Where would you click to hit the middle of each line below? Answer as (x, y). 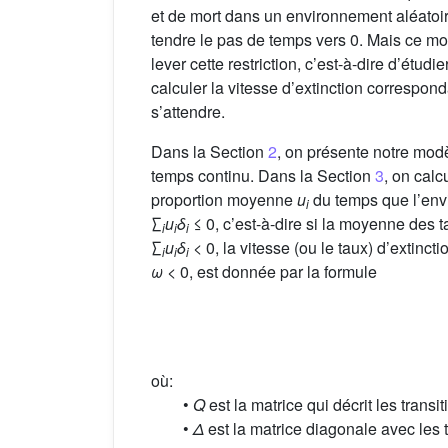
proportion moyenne (224, 199)
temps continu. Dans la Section (263, 175)
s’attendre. (188, 111)
